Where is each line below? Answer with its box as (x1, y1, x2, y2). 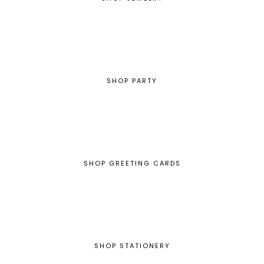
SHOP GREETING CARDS (83, 158, 181, 168)
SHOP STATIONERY (94, 240, 170, 250)
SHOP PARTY (107, 75, 157, 85)
